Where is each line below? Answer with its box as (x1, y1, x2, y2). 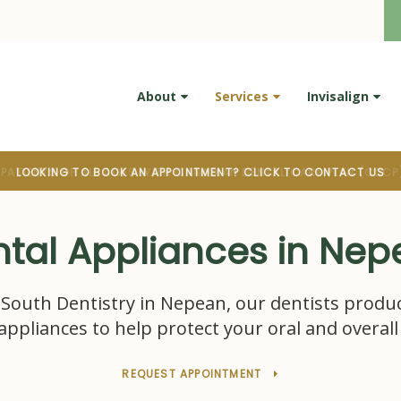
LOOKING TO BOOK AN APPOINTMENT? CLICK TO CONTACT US (15, 165, 386, 181)
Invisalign (306, 88, 369, 106)
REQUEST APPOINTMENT (122, 365, 266, 381)
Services (214, 88, 269, 106)
